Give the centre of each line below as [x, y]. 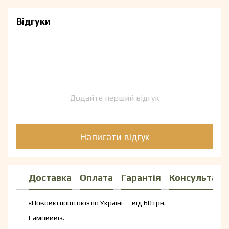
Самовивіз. [47, 217]
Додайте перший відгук [114, 98]
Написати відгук [114, 136]
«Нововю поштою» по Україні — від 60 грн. [97, 203]
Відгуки [33, 21]
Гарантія [141, 177]
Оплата [96, 177]
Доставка [50, 177]
